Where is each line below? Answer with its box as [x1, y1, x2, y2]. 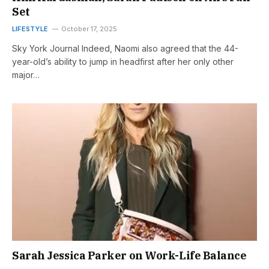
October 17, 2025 [61, 24, 117, 33]
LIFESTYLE [12, 24, 48, 33]
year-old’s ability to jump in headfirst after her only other [12, 56, 234, 67]
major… [12, 69, 40, 80]
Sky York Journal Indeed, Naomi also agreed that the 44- [12, 43, 238, 53]
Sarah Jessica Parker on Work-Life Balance [12, 249, 247, 263]
